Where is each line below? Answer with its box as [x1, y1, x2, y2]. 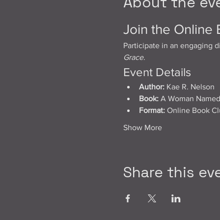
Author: [138, 82, 165, 91]
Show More [123, 123, 162, 132]
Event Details [123, 65, 191, 79]
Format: [138, 106, 165, 114]
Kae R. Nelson [164, 82, 215, 91]
